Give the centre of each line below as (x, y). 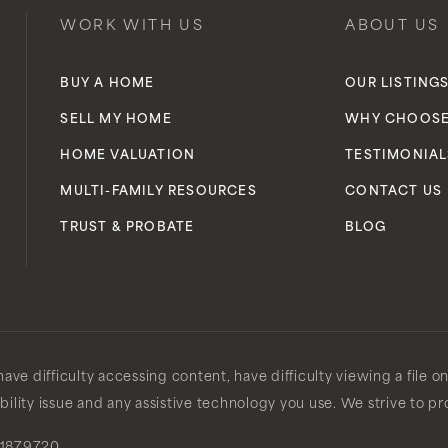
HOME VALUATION (128, 156)
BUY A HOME (107, 84)
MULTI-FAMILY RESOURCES (158, 192)
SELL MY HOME (116, 120)
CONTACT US (394, 192)
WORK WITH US (132, 26)
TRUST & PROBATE (127, 228)
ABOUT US (392, 26)
